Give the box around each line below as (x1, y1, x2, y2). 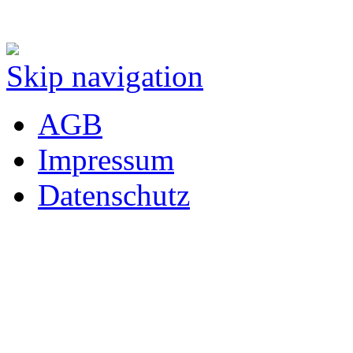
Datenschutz (38, 177, 190, 212)
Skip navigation (6, 58, 203, 93)
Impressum (38, 142, 174, 176)
